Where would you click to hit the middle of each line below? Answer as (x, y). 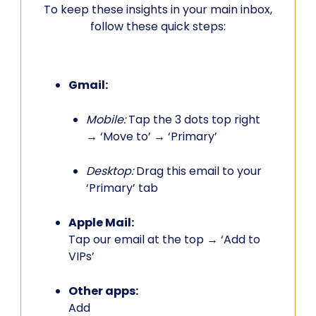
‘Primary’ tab (122, 188)
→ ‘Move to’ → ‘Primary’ (152, 136)
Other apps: (103, 291)
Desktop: (110, 171)
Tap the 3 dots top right (193, 120)
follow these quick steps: (158, 26)
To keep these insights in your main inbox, (158, 10)
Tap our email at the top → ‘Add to (164, 239)
